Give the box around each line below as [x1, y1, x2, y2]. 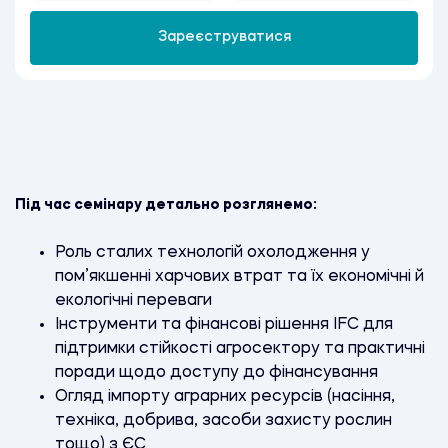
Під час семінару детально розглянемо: [15, 197, 317, 212]
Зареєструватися [157, 30, 291, 45]
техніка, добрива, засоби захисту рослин [55, 412, 392, 429]
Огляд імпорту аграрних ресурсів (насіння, [55, 388, 395, 405]
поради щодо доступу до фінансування [55, 364, 378, 381]
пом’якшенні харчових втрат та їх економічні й [55, 268, 424, 285]
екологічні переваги [55, 292, 212, 309]
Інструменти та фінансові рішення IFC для [55, 316, 393, 333]
